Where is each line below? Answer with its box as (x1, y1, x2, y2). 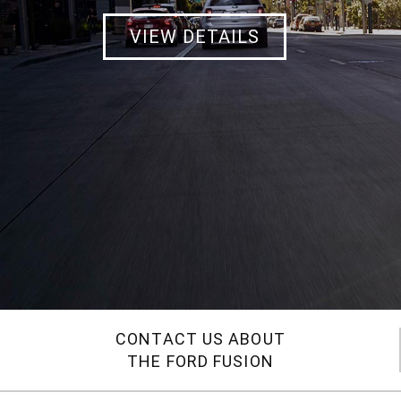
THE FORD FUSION (127, 352, 274, 371)
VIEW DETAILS (130, 26, 260, 47)
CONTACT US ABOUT (115, 329, 286, 348)
